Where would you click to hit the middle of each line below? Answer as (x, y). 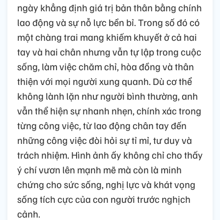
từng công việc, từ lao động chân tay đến (102, 125)
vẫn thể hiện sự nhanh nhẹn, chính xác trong (109, 110)
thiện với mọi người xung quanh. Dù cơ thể (105, 81)
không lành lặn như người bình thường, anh (108, 96)
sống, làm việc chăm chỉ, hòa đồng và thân (106, 66)
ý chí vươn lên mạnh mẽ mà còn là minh (99, 169)
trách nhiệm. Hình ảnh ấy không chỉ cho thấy (110, 154)
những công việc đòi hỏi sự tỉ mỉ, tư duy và (105, 140)
